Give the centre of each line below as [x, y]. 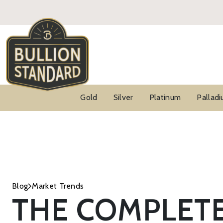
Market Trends [58, 186]
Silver [123, 97]
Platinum [165, 97]
